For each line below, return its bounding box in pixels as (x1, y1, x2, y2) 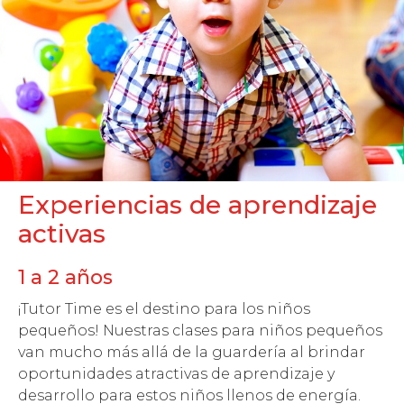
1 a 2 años (18, 265, 113, 289)
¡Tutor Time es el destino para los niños (18, 300, 310, 317)
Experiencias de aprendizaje (18, 189, 377, 220)
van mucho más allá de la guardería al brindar (18, 344, 365, 361)
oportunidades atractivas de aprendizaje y (18, 365, 335, 382)
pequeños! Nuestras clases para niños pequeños (18, 322, 382, 339)
